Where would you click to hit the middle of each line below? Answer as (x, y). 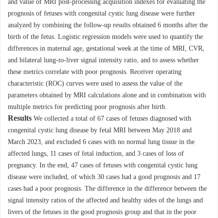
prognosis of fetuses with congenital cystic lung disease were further (101, 14)
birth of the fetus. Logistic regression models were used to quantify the (105, 37)
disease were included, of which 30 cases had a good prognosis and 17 (104, 177)
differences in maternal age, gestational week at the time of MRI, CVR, (106, 49)
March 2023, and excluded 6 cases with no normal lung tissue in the (101, 142)
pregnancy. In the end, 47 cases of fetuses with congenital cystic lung (103, 165)
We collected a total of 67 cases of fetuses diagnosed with (112, 119)
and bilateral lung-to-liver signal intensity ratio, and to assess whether (103, 60)
